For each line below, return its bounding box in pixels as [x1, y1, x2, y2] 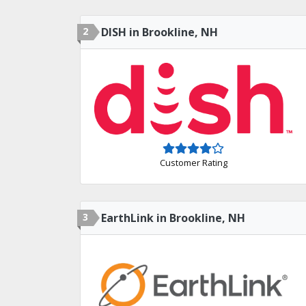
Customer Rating [159, 156, 227, 169]
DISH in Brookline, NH [101, 24, 218, 40]
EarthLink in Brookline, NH [101, 210, 245, 225]
